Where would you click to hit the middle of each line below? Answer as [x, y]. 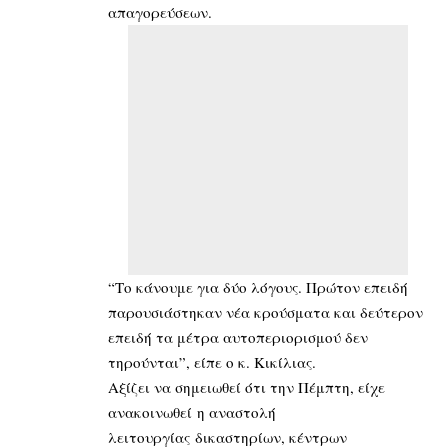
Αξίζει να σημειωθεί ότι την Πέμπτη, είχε [246, 387]
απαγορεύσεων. [160, 12]
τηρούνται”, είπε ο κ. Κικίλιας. [212, 362]
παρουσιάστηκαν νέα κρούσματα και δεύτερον [265, 312]
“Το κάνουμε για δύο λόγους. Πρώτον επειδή [258, 287]
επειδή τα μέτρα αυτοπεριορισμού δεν [238, 337]
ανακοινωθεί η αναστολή [192, 412]
